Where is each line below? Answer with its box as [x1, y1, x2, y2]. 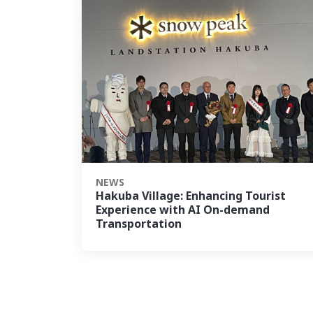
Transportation [96, 216, 182, 233]
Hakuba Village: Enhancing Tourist [96, 188, 286, 205]
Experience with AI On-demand [96, 202, 270, 219]
